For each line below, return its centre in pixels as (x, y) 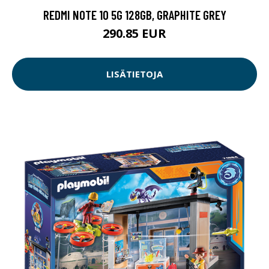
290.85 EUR (134, 33)
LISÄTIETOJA (134, 74)
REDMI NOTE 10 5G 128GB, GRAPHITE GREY (134, 14)
